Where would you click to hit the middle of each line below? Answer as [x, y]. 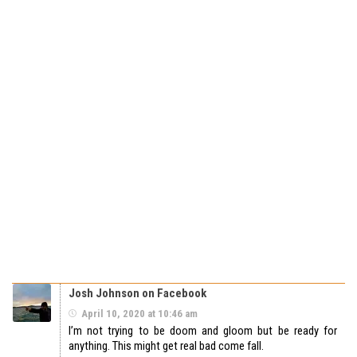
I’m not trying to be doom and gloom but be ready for [203, 330]
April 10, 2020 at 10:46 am [139, 313]
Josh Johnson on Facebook [137, 293]
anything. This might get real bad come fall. [166, 345]
